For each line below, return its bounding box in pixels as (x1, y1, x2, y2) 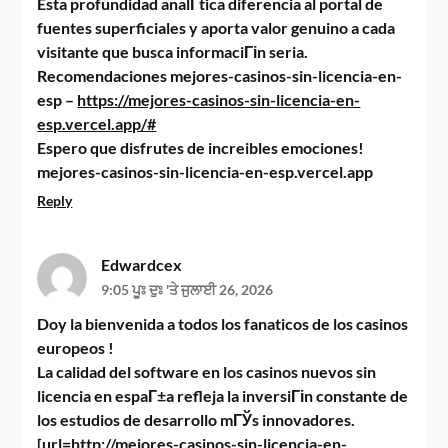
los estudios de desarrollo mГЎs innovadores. (37, 410, 356, 429)
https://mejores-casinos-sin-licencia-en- (77, 90, 361, 109)
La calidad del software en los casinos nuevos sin (37, 362, 377, 381)
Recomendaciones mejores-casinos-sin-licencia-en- (37, 66, 403, 85)
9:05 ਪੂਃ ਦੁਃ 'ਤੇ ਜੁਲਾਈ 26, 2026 (101, 281, 274, 298)
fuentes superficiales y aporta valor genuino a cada (37, 18, 396, 37)
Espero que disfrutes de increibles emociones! (37, 138, 365, 157)
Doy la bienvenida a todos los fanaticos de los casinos (37, 314, 409, 333)
